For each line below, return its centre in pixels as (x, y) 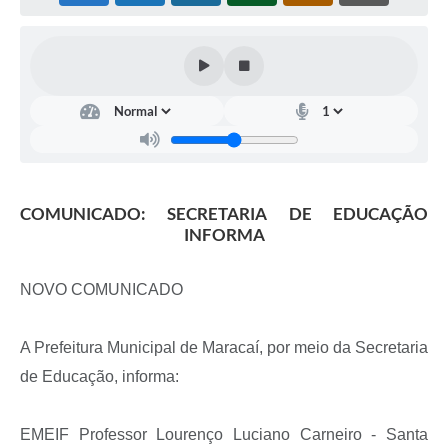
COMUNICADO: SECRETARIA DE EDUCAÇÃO (224, 214)
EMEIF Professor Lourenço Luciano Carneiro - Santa (224, 435)
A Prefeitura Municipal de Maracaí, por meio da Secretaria (224, 348)
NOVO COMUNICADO (101, 290)
